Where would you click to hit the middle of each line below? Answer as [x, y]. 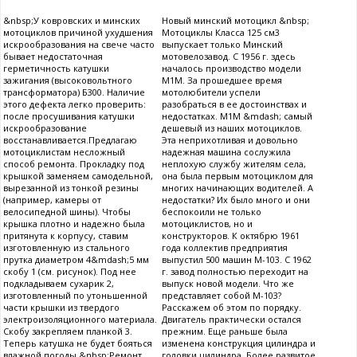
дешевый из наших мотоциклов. [232, 127]
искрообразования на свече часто [79, 44]
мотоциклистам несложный [64, 151]
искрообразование [45, 127]
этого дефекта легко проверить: [75, 104]
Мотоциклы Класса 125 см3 [221, 32]
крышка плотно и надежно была [74, 223]
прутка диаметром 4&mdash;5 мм [76, 259]
